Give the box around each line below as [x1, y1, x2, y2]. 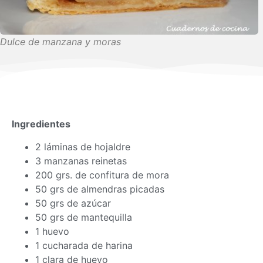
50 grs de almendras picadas [35, 183, 164, 195]
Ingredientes [12, 118, 70, 130]
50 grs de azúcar [35, 197, 111, 209]
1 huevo [35, 225, 69, 237]
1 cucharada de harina [35, 239, 133, 251]
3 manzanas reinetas [35, 154, 127, 167]
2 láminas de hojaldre [35, 140, 130, 153]
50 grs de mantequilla [35, 211, 132, 223]
